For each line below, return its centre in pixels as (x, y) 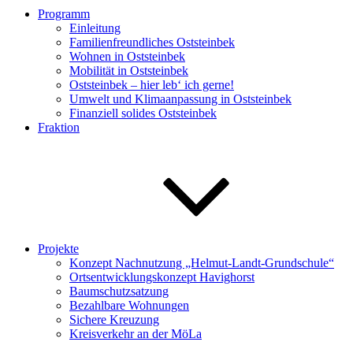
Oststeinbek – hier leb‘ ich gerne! (152, 85)
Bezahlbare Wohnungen (129, 305)
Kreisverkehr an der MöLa (136, 334)
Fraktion (59, 127)
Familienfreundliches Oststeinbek (152, 42)
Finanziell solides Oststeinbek (143, 113)
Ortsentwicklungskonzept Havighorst (162, 277)
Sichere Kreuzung (114, 320)
